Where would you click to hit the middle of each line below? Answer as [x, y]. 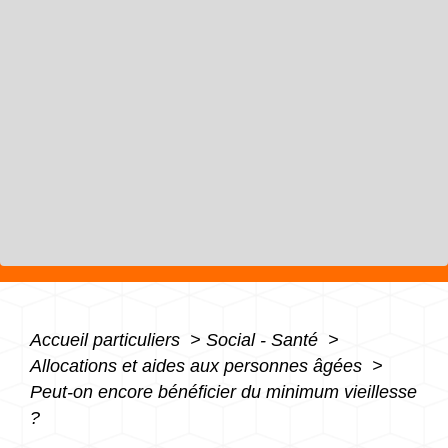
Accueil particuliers [107, 339]
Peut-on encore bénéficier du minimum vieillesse [223, 391]
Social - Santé [264, 339]
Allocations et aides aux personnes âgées [198, 365]
